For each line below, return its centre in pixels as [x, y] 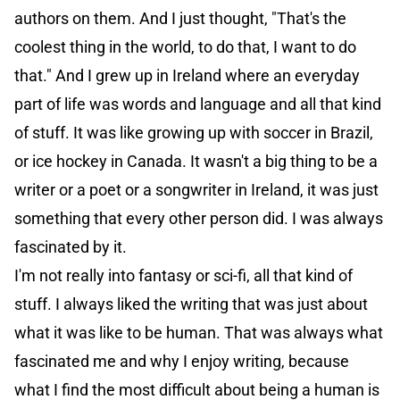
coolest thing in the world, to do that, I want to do [185, 47]
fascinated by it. [71, 247]
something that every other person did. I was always [199, 219]
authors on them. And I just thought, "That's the [180, 19]
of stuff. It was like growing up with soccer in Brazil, [194, 133]
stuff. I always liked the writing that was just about [191, 304]
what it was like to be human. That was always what [199, 333]
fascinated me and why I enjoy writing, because [182, 362]
